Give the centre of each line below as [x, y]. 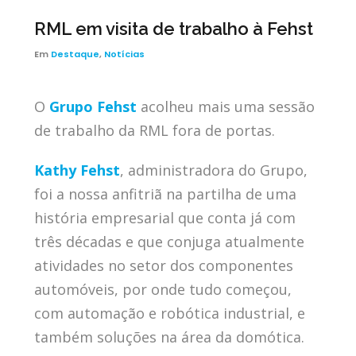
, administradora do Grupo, [213, 170]
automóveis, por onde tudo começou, [163, 289]
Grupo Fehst [93, 106]
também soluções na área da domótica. [169, 337]
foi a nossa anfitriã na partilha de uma [165, 193]
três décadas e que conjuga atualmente [169, 241]
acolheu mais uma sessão [225, 106]
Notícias [124, 54]
